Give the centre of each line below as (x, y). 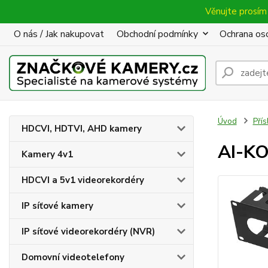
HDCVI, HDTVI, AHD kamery (82, 129)
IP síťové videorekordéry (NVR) (88, 232)
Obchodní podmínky (157, 34)
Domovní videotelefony (73, 257)
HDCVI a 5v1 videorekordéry (83, 180)
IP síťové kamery (57, 206)
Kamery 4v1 (47, 154)
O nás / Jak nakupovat (59, 34)
